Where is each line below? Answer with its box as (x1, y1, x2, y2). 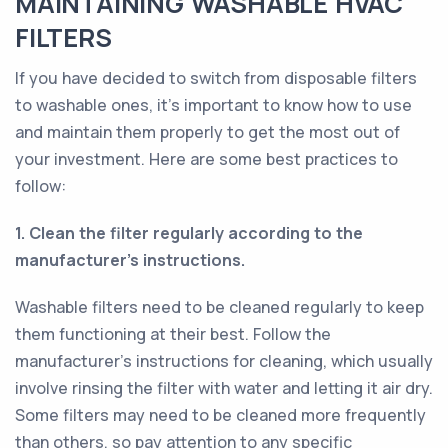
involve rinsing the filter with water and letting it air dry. (15, 377, 433, 399)
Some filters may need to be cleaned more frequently (15, 404, 426, 426)
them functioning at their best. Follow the (15, 323, 331, 345)
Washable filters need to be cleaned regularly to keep (15, 296, 424, 318)
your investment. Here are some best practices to (15, 148, 398, 170)
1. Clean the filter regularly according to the (15, 222, 363, 244)
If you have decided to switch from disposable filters (15, 67, 417, 89)
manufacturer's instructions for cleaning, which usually (15, 350, 433, 372)
